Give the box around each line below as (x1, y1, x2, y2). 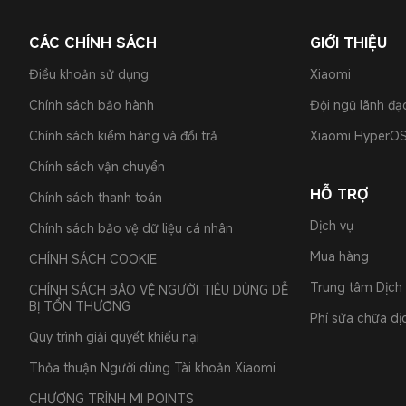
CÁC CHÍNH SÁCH (29, 33, 157, 53)
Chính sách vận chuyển (29, 158, 165, 175)
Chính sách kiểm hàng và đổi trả (29, 127, 217, 144)
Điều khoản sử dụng (29, 65, 149, 82)
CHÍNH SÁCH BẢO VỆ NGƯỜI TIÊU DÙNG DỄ (29, 281, 288, 298)
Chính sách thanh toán (29, 188, 162, 206)
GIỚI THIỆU (310, 33, 387, 53)
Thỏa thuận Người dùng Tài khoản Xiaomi (29, 359, 275, 376)
